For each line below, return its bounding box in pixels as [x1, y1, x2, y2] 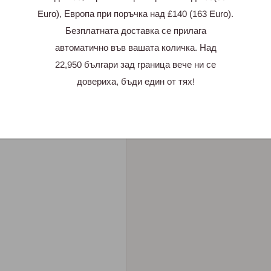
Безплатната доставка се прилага [65, 25, 206, 36]
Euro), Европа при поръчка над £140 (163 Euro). [38, 8, 233, 19]
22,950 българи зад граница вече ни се [55, 59, 216, 70]
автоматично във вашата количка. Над [54, 42, 217, 53]
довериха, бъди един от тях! [76, 76, 195, 87]
